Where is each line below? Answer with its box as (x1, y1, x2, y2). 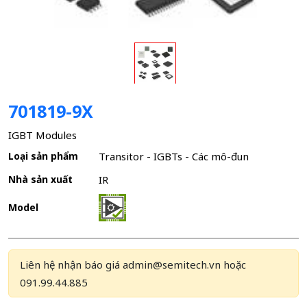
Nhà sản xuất (8, 173, 73, 186)
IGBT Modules (8, 127, 77, 142)
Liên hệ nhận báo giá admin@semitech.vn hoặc (20, 258, 246, 272)
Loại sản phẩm (8, 149, 78, 163)
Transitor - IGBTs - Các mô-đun (99, 149, 249, 164)
